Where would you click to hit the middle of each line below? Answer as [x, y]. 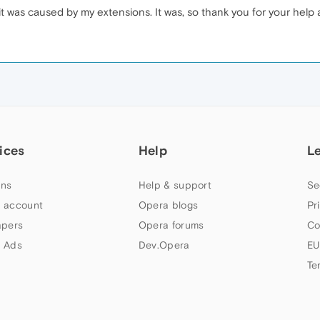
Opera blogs [168, 205]
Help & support [175, 185]
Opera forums [171, 225]
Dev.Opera [164, 245]
